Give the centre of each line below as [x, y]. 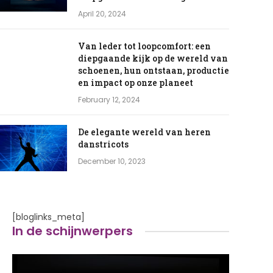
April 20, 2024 [102, 14]
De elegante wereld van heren [144, 132]
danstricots [103, 144]
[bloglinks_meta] [49, 217]
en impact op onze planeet [135, 83]
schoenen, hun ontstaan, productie [153, 71]
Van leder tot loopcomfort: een [144, 46]
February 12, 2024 [109, 100]
